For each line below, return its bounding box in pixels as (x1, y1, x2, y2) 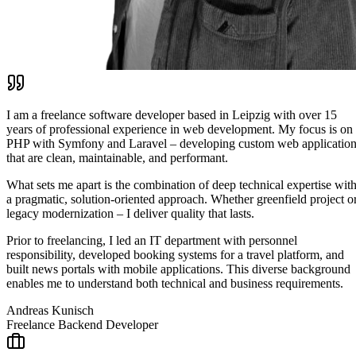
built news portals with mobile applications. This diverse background (6, 261, 350, 276)
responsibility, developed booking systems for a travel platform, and (6, 247, 344, 261)
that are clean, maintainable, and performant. (6, 150, 228, 164)
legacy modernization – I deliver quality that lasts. (6, 206, 254, 220)
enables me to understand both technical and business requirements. (6, 276, 343, 290)
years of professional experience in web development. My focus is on (6, 122, 353, 136)
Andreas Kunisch (6, 303, 94, 317)
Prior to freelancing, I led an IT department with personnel (6, 233, 297, 247)
